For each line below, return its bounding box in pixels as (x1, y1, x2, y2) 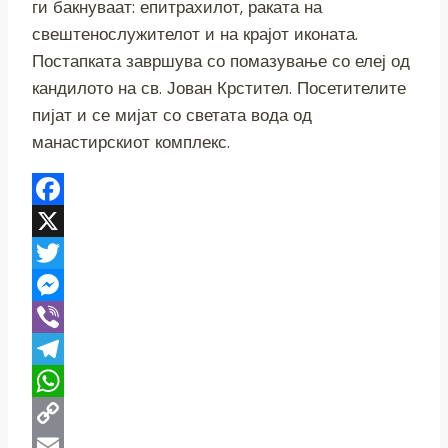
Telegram (32, 369, 107, 392)
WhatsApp (32, 401, 115, 424)
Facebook (32, 209, 110, 232)
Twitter (32, 273, 89, 296)
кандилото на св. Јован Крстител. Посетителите (32, 76, 406, 99)
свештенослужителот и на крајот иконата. (32, 22, 358, 45)
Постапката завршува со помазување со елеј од (32, 49, 410, 72)
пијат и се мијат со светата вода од (32, 103, 312, 126)
